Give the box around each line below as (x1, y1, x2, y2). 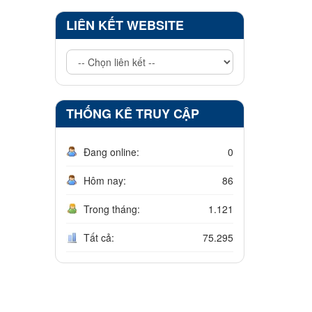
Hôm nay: (83, 173, 126, 187)
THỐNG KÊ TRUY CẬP (65, 104, 199, 123)
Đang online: (83, 144, 139, 159)
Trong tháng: (83, 201, 140, 216)
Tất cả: (83, 230, 114, 244)
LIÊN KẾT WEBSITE (65, 15, 184, 34)
